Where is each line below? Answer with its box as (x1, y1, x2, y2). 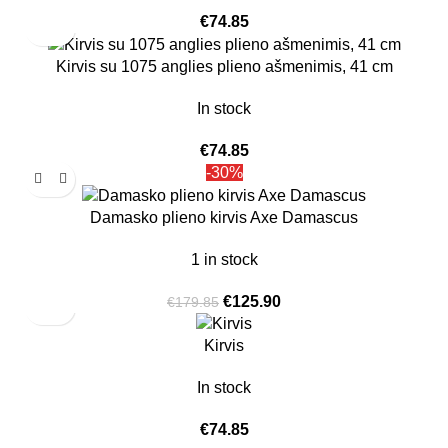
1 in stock (190, 250, 258, 268)
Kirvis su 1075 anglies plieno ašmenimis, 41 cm (55, 57, 393, 75)
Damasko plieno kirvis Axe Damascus (90, 208, 358, 226)
